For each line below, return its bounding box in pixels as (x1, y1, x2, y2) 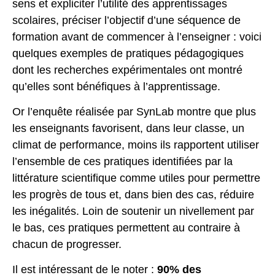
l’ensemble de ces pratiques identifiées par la (12, 155, 233, 168)
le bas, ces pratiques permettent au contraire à (12, 222, 240, 234)
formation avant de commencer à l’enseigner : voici (12, 30, 261, 43)
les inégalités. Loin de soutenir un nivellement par (12, 205, 254, 218)
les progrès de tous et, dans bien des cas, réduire (12, 188, 254, 201)
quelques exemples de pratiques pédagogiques (12, 47, 244, 60)
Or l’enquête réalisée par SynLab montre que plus (12, 106, 256, 118)
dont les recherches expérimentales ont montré (12, 63, 242, 76)
